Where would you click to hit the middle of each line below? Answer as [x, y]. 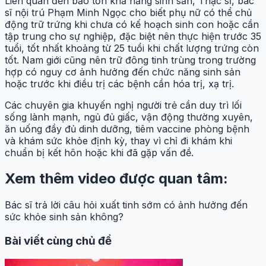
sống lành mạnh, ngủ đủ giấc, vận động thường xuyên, [129, 117]
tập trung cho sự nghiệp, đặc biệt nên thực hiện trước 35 [133, 36]
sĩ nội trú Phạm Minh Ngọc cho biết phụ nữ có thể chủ [128, 12]
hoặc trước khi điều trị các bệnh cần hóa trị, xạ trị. [119, 83]
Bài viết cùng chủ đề [58, 241]
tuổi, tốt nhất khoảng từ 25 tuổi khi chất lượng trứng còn [132, 48]
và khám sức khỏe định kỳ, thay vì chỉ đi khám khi [118, 140]
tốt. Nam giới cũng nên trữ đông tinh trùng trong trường [130, 60]
